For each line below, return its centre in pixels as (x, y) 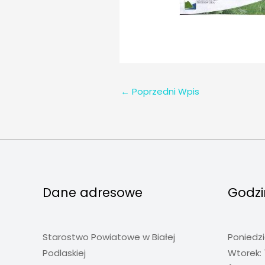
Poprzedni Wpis (164, 92)
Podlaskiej (64, 253)
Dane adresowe (93, 193)
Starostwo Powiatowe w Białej (109, 237)
